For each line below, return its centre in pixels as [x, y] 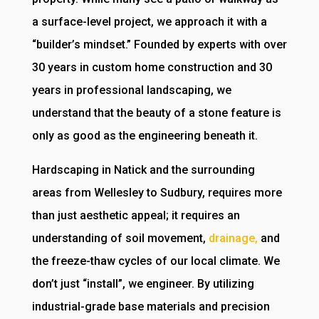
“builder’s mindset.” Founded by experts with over [159, 45]
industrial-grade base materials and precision [151, 307]
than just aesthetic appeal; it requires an [136, 216]
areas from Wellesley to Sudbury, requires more [157, 193]
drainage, [233, 239]
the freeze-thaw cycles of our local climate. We [156, 261]
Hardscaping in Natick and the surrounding [143, 170]
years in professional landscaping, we [131, 90]
